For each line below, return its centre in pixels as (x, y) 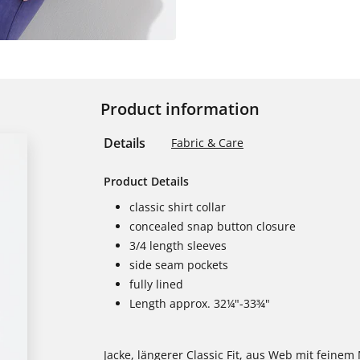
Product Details (146, 181)
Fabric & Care (207, 143)
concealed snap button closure (213, 226)
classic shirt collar (178, 207)
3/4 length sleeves (178, 245)
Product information (180, 109)
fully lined (156, 284)
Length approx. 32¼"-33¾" (200, 303)
